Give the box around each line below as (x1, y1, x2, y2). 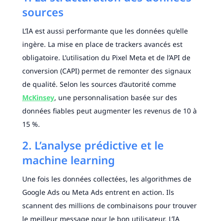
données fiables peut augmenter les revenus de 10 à (22, 106, 197, 116)
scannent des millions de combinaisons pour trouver (22, 201, 197, 211)
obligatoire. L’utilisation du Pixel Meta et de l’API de (22, 53, 190, 63)
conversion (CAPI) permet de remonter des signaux (22, 66, 191, 76)
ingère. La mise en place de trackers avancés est (22, 39, 183, 49)
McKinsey (22, 93, 54, 103)
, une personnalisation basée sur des (54, 93, 177, 103)
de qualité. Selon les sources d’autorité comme (22, 79, 176, 89)
